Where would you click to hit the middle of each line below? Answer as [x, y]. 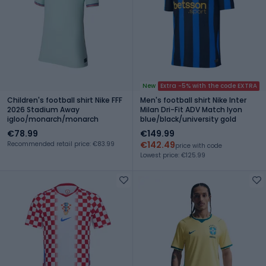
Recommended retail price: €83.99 [61, 144]
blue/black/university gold [188, 119]
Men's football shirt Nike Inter [193, 100]
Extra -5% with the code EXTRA [209, 85]
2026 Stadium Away [43, 109]
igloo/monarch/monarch [53, 119]
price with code [199, 145]
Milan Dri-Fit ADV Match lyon [191, 109]
